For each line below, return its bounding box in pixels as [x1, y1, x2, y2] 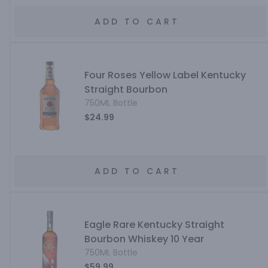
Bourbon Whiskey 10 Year [84, 232, 204, 246]
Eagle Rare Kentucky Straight [84, 218, 224, 232]
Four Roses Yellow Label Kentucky [84, 68, 246, 82]
